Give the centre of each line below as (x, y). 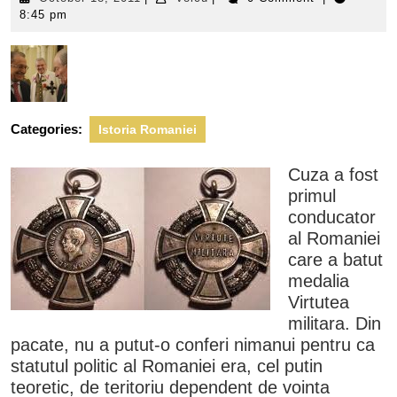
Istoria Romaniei (148, 129)
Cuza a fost (333, 175)
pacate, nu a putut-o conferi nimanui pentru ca (193, 345)
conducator (332, 217)
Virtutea (319, 302)
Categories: (47, 129)
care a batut (335, 260)
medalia (319, 281)
